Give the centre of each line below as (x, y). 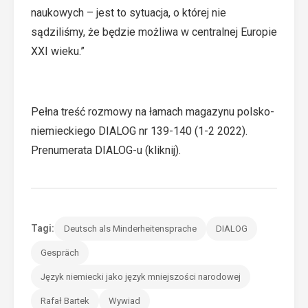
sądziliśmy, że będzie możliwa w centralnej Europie (154, 32)
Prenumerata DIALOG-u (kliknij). (106, 150)
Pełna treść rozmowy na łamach (108, 112)
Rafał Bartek (65, 301)
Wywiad (124, 301)
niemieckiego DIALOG (84, 131)
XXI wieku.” (58, 51)
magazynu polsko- (230, 112)
